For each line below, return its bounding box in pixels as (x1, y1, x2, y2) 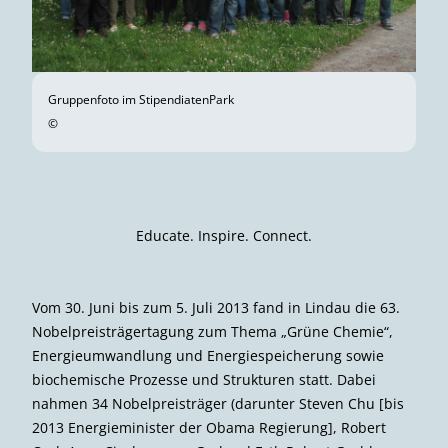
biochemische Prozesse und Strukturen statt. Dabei (32, 369, 376, 389)
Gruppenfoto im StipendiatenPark (48, 90, 234, 108)
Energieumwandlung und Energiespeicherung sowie (32, 345, 384, 365)
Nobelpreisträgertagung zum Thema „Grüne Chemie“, (32, 321, 393, 341)
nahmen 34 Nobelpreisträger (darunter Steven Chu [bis (32, 393, 404, 413)
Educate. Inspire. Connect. (136, 225, 312, 245)
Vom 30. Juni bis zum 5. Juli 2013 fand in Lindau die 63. (32, 297, 400, 317)
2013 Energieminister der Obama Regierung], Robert (32, 417, 386, 437)
